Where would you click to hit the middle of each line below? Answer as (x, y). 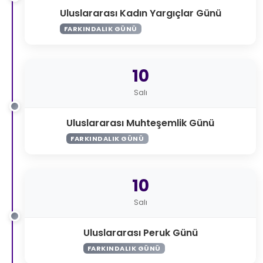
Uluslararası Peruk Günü (140, 232)
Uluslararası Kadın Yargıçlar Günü (140, 13)
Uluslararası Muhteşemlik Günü (140, 123)
